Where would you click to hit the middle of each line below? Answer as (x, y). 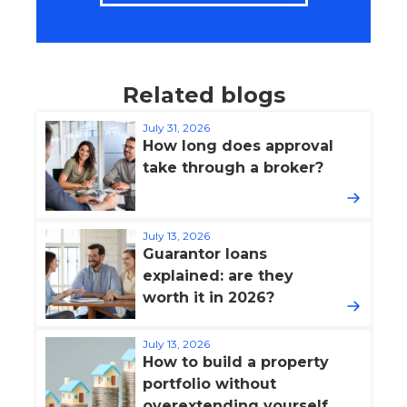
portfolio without (209, 384)
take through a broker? (233, 168)
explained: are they (218, 276)
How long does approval (238, 146)
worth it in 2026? (208, 298)
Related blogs (203, 95)
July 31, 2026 (176, 128)
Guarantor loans (205, 254)
